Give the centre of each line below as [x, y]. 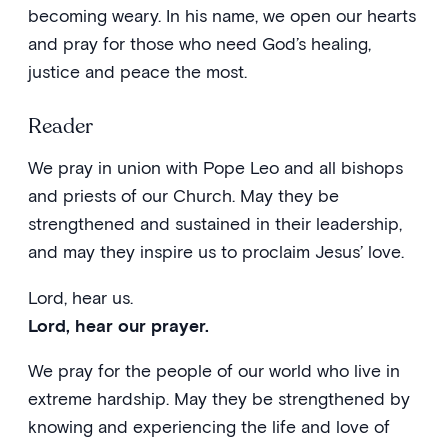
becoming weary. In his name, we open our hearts [222, 15]
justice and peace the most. [137, 71]
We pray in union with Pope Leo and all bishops [215, 167]
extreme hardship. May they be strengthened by [219, 398]
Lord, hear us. [80, 297]
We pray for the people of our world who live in [214, 370]
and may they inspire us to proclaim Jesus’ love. [216, 251]
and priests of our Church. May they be [183, 195]
